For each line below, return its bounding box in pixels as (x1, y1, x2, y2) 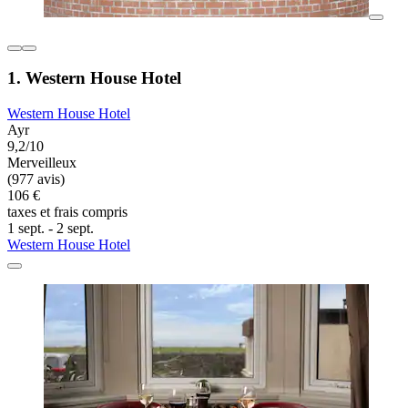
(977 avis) (7, 171, 65, 188)
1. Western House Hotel (7, 68, 181, 88)
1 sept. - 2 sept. (7, 220, 94, 237)
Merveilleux (7, 155, 76, 171)
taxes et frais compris (7, 204, 127, 220)
